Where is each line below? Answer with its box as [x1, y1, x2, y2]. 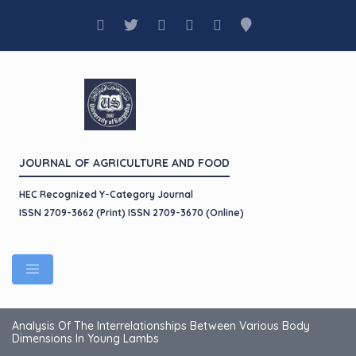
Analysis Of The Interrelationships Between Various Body [12, 319, 310, 333]
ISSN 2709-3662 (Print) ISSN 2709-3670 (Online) [19, 207, 244, 219]
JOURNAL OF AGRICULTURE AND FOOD [19, 156, 230, 170]
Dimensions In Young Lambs [12, 331, 159, 346]
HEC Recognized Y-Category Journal [19, 188, 193, 200]
